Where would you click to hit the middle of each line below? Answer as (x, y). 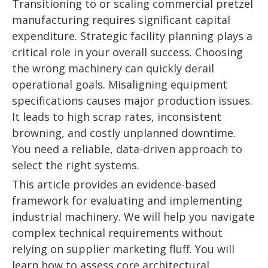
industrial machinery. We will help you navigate (133, 217)
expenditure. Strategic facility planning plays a (132, 36)
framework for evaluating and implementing (127, 200)
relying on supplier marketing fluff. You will (123, 249)
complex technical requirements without (117, 233)
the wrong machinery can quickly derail (113, 68)
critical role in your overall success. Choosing (127, 52)
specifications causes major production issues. (132, 100)
